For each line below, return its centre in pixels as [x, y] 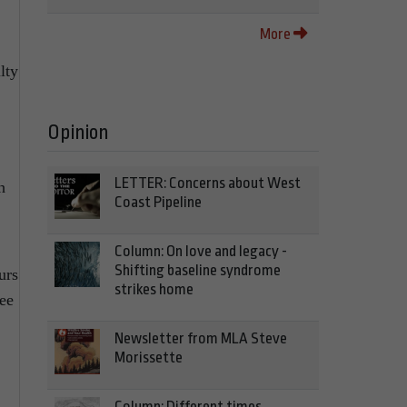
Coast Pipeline [158, 202]
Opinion [78, 133]
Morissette [149, 357]
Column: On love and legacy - [201, 251]
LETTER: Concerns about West [208, 183]
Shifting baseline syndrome [198, 270]
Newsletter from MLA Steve [201, 338]
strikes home [154, 289]
